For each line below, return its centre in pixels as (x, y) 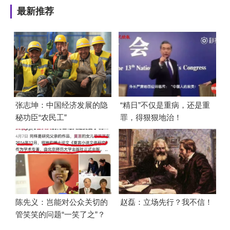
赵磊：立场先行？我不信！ (166, 202)
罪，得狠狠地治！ (151, 117)
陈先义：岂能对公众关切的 (61, 202)
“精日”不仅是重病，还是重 (165, 105)
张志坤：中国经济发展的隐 (61, 105)
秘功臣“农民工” (41, 117)
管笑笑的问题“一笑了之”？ (60, 215)
